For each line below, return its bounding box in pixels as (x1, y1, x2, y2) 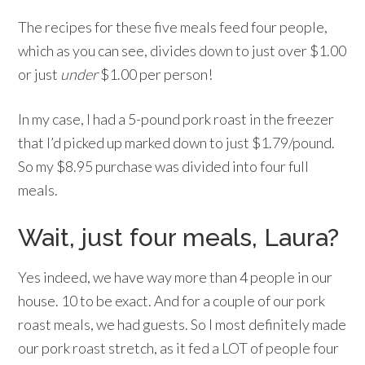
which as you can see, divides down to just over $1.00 (18, 41, 347, 59)
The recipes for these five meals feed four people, (18, 17, 328, 36)
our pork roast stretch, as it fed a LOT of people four (18, 338, 340, 357)
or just (18, 64, 61, 83)
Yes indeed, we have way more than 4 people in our (18, 267, 333, 286)
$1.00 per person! (98, 64, 213, 83)
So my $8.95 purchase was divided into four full (18, 156, 310, 175)
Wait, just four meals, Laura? (18, 222, 340, 252)
